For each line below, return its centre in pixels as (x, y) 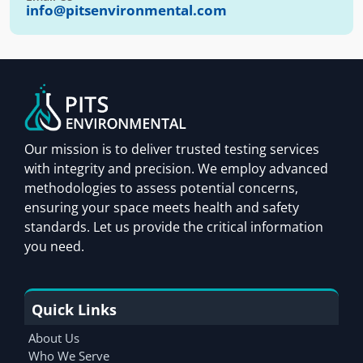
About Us (54, 338)
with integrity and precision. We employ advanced (176, 169)
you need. (54, 247)
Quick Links (74, 310)
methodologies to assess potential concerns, (161, 188)
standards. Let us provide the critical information (174, 227)
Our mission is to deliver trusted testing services (172, 149)
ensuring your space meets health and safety (162, 208)
